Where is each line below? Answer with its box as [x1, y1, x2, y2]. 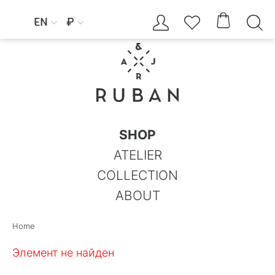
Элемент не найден [12, 246, 114, 259]
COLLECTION [97, 167, 178, 183]
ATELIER [113, 147, 162, 163]
